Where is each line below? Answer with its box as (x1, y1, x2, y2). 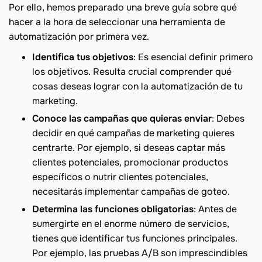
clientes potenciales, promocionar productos (32, 156, 228, 169)
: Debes (212, 112, 244, 125)
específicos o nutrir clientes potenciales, (32, 171, 208, 184)
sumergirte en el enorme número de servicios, (32, 218, 229, 230)
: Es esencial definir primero (133, 51, 253, 64)
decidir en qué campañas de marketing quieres (32, 127, 235, 140)
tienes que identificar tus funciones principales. (32, 232, 237, 245)
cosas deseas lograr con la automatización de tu (32, 80, 243, 93)
